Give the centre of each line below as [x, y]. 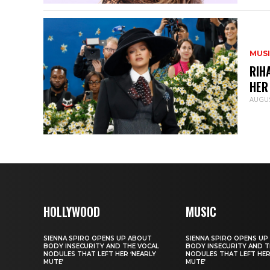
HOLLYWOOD [72, 212]
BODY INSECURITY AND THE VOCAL [101, 246]
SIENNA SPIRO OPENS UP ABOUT [98, 239]
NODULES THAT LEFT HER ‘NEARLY [100, 254]
